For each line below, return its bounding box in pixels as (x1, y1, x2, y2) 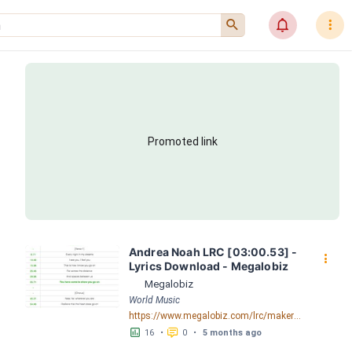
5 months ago (203, 327, 262, 338)
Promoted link (147, 135, 218, 148)
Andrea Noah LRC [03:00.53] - (129, 245, 298, 258)
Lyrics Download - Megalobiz (129, 259, 289, 273)
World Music (129, 295, 180, 306)
